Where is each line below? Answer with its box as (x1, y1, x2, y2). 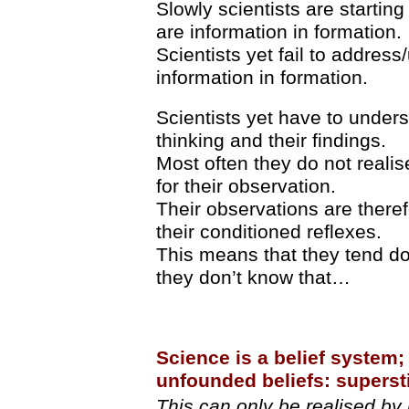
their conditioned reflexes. (155, 221, 382, 242)
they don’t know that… (155, 267, 351, 288)
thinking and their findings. (155, 130, 386, 151)
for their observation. (155, 175, 336, 196)
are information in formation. (155, 21, 402, 42)
